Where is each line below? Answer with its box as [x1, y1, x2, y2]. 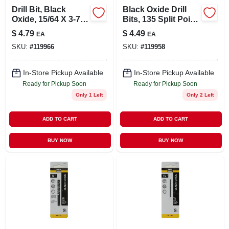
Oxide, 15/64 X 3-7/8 [11, 14, 87, 24]
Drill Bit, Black [11, 5, 66, 14]
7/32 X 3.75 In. [122, 24, 175, 33]
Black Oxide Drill [122, 5, 187, 14]
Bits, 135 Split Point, [122, 14, 200, 24]
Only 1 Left [75, 91, 103, 98]
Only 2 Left [186, 91, 214, 98]
